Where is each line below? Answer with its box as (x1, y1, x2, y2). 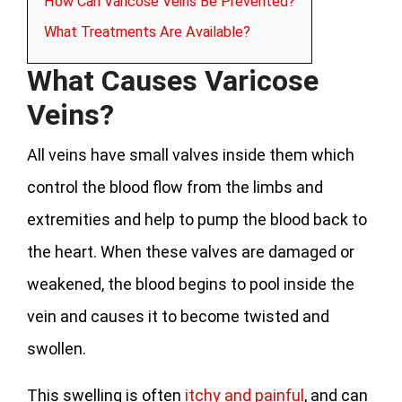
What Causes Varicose (27, 64, 319, 99)
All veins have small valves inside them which (27, 145, 354, 165)
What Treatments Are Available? (44, 23, 250, 41)
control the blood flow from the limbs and (27, 178, 323, 197)
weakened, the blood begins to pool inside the (27, 275, 354, 294)
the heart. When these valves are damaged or (27, 242, 354, 262)
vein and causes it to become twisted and (27, 307, 329, 327)
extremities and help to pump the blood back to (27, 210, 367, 230)
